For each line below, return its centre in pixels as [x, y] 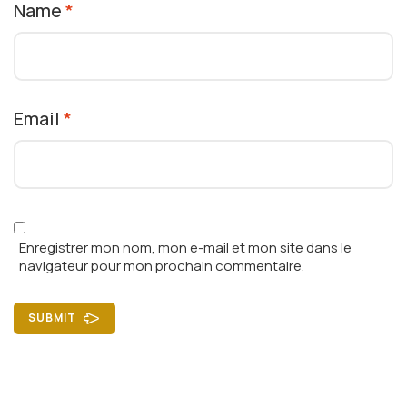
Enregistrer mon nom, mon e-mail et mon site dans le [185, 248]
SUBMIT [52, 318]
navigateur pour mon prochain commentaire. [161, 266]
